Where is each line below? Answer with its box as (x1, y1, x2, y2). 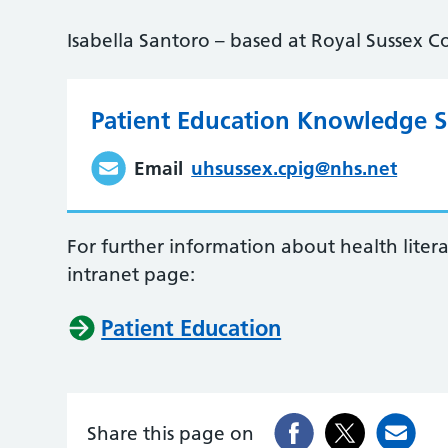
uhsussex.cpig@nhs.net (191, 156, 398, 180)
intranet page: (67, 263, 196, 286)
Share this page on (87, 421, 255, 445)
